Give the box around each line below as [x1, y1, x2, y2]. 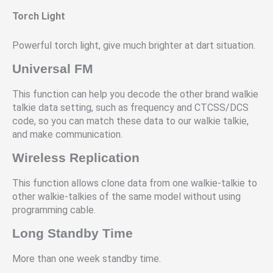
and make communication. [12, 129, 122, 141]
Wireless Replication [12, 151, 140, 165]
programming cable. [12, 204, 96, 216]
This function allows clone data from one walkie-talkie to [12, 177, 257, 190]
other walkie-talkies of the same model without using [12, 191, 241, 203]
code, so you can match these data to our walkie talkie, [12, 115, 249, 127]
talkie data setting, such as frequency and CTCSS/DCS [12, 102, 249, 114]
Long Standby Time [12, 226, 133, 241]
